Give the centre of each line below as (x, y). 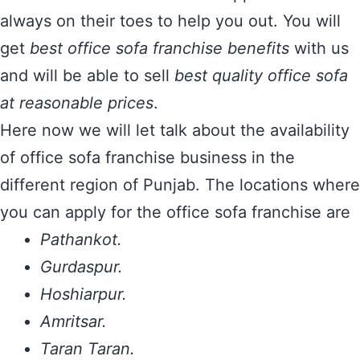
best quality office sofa (261, 76)
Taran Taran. (88, 349)
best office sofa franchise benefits (157, 48)
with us (319, 48)
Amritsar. (74, 321)
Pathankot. (81, 239)
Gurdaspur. (82, 267)
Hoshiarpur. (84, 294)
